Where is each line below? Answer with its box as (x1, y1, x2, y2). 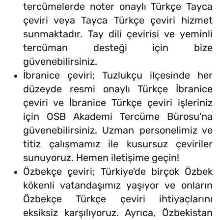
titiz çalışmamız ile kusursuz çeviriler (23, 138, 213, 150)
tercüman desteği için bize (23, 42, 213, 54)
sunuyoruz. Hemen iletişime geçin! (23, 152, 179, 164)
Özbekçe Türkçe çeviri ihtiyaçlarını (23, 193, 213, 205)
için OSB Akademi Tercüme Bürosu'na (23, 110, 213, 123)
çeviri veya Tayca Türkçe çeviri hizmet (23, 14, 213, 27)
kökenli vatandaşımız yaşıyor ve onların (23, 179, 213, 192)
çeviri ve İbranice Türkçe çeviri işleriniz (23, 97, 213, 109)
